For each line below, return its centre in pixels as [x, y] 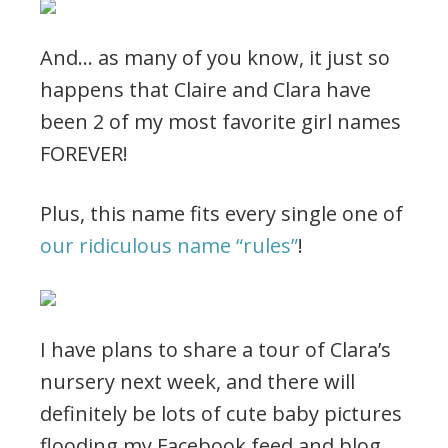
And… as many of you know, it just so [215, 57]
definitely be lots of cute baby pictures [221, 413]
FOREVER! [84, 153]
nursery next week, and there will [197, 381]
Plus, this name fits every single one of [221, 213]
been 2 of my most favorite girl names [220, 121]
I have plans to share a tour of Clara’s [215, 349]
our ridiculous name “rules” [169, 245]
